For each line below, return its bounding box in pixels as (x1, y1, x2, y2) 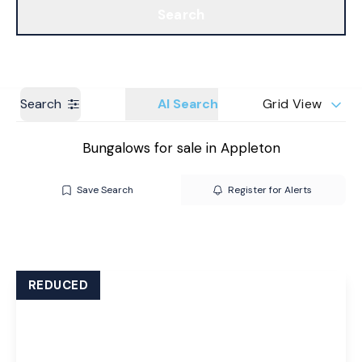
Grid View (263, 95, 322, 112)
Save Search (76, 183, 133, 196)
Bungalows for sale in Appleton (82, 139, 280, 157)
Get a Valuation (251, 7, 346, 24)
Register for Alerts (227, 183, 312, 196)
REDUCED (28, 277, 89, 293)
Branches (16, 8, 70, 23)
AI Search (158, 95, 218, 112)
